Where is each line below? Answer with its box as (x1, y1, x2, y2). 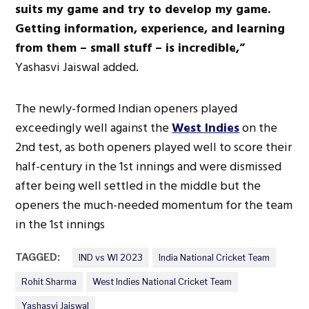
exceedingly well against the (15, 117, 172, 138)
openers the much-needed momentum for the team (15, 195, 293, 215)
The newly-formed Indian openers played (15, 98, 238, 119)
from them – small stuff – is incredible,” (15, 37, 249, 58)
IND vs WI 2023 (79, 252, 143, 263)
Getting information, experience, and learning (15, 18, 286, 39)
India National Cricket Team (158, 252, 270, 263)
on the (239, 117, 278, 138)
